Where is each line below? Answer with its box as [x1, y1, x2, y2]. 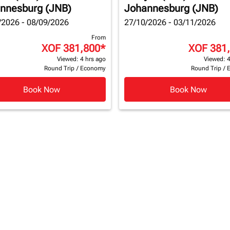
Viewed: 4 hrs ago [57, 55, 106, 63]
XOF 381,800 [42, 42, 100, 54]
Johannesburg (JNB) [124, 2, 218, 14]
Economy [80, 65, 106, 72]
